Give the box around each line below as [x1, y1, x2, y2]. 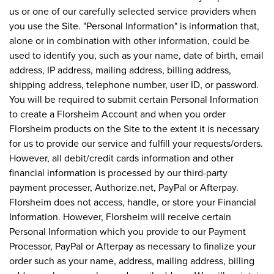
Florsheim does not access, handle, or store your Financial [9, 194, 256, 209]
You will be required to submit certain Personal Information [9, 92, 259, 106]
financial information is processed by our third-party [9, 165, 228, 179]
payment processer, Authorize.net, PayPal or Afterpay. [9, 180, 239, 194]
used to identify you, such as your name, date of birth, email [9, 48, 264, 62]
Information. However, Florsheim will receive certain [9, 209, 231, 223]
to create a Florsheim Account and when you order [9, 106, 226, 120]
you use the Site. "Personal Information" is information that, [9, 18, 259, 32]
